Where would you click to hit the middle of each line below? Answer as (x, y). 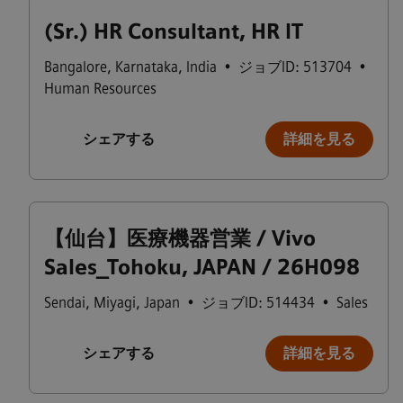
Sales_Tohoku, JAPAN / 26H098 (202, 267)
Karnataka (147, 67)
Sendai (65, 303)
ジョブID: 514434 (258, 303)
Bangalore (76, 67)
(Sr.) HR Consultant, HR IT (174, 31)
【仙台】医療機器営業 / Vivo (180, 238)
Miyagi (115, 303)
